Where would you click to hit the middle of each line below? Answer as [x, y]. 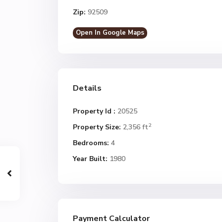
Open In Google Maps [110, 33]
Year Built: [90, 159]
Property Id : [94, 111]
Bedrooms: [91, 143]
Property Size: [97, 127]
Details [87, 88]
